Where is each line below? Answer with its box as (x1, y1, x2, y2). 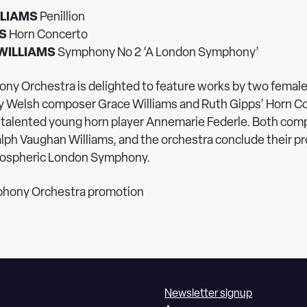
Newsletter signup (164, 288, 252, 299)
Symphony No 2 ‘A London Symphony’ (56, 47, 259, 60)
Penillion (38, 11, 85, 24)
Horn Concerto (7, 29, 88, 42)
